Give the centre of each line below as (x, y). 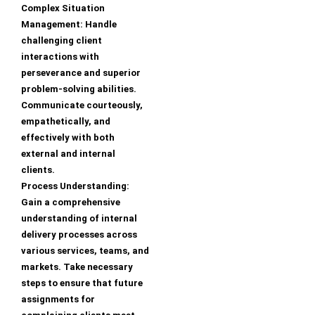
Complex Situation (63, 8)
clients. (38, 170)
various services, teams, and (85, 251)
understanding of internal (79, 219)
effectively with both (68, 138)
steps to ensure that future (82, 283)
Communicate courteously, (82, 105)
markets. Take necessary (77, 267)
